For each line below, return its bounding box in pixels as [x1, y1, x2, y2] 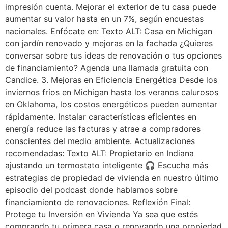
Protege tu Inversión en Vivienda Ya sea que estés [5, 209, 198, 220]
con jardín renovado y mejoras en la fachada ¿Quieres [5, 38, 213, 49]
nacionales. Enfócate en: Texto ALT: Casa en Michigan [5, 26, 212, 37]
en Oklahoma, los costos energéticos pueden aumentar [5, 99, 217, 110]
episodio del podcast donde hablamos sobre [5, 185, 178, 195]
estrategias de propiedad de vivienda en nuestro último [5, 173, 219, 183]
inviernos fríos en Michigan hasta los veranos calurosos [5, 87, 218, 98]
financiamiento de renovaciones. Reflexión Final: [5, 197, 190, 208]
